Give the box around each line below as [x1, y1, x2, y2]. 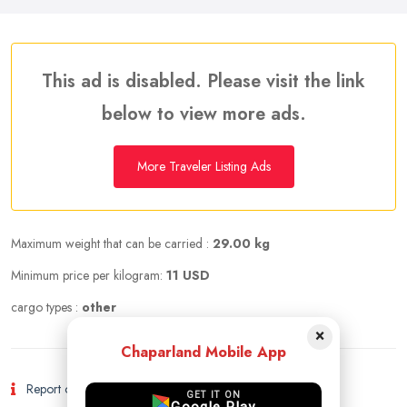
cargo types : [11, 298, 82, 316]
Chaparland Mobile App [121, 342, 286, 362]
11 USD [166, 266, 210, 284]
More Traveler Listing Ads [136, 157, 271, 175]
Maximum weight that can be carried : [11, 234, 213, 253]
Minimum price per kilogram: [11, 266, 166, 284]
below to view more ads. [101, 101, 306, 127]
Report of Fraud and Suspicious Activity [26, 380, 232, 398]
